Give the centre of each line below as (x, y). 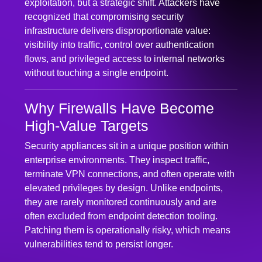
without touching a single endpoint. (96, 68)
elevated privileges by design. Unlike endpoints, (124, 183)
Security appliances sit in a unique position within (127, 141)
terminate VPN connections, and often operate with (130, 169)
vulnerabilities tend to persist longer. (99, 239)
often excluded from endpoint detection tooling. (121, 211)
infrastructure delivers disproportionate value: (118, 26)
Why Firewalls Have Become (119, 103)
